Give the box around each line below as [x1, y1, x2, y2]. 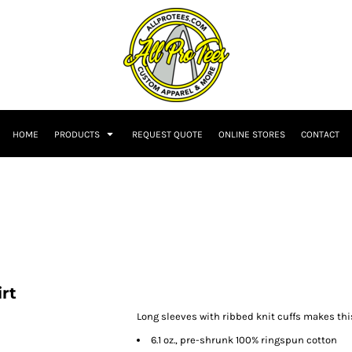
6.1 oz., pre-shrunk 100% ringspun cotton [151, 334, 337, 346]
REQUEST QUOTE [132, 129, 203, 141]
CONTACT [301, 129, 339, 141]
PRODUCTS [54, 129, 102, 141]
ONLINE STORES [218, 129, 285, 141]
